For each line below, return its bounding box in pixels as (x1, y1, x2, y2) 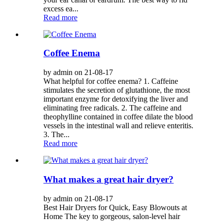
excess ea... (43, 4, 78, 13)
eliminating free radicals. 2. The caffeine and (43, 104, 182, 112)
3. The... (43, 130, 70, 139)
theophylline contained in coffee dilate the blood (43, 112, 193, 121)
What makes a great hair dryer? (43, 174, 174, 184)
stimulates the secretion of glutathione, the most (43, 86, 190, 95)
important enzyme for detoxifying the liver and (43, 95, 188, 104)
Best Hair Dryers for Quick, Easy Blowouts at (43, 203, 187, 212)
